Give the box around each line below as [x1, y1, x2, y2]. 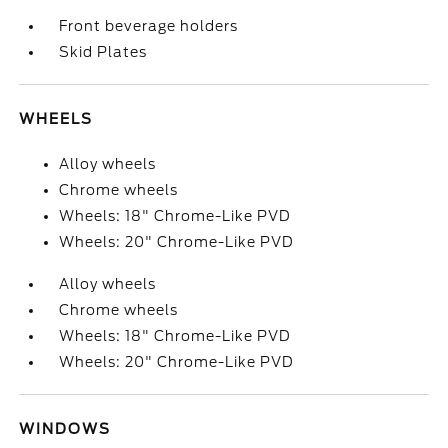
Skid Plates [59, 44, 148, 60]
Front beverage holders [59, 18, 239, 34]
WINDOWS [19, 421, 112, 437]
